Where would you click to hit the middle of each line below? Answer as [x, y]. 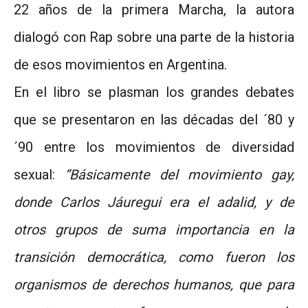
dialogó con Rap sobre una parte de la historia [154, 37]
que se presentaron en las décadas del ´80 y [154, 119]
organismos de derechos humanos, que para [154, 284]
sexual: [39, 174]
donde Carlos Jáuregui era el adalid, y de [154, 202]
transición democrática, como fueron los [154, 257]
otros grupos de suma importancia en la [154, 229]
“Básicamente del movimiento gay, [179, 174]
